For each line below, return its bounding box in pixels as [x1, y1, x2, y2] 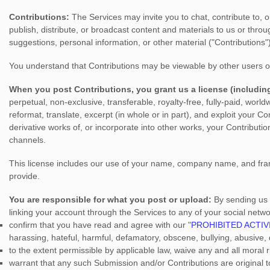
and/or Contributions [138, 258, 218, 268]
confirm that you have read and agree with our [9, 220, 188, 230]
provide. [9, 171, 40, 181]
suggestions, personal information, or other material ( [9, 37, 212, 47]
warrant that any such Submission [9, 258, 138, 268]
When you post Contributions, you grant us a [9, 84, 198, 94]
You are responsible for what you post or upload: [9, 195, 212, 204]
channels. [9, 135, 46, 145]
